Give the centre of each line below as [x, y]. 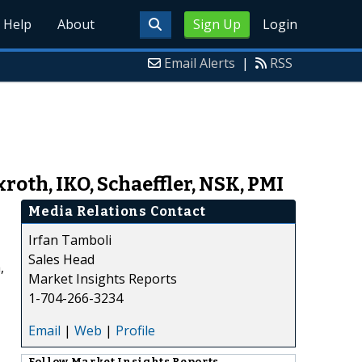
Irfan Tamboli [70, 240]
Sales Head [61, 259]
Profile [135, 330]
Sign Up [217, 24]
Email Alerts [200, 63]
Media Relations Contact [117, 211]
